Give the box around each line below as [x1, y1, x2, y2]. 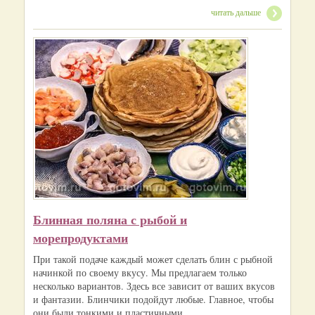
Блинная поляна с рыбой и [33, 210, 187, 229]
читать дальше [211, 6, 261, 18]
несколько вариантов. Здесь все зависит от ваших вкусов [33, 279, 275, 293]
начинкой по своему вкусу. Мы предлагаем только [33, 266, 247, 280]
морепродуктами [33, 229, 128, 247]
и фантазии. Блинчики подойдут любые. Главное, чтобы [33, 292, 274, 307]
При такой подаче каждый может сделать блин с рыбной [33, 252, 273, 266]
